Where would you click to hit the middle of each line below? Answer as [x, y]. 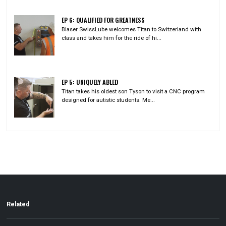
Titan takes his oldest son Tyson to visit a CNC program [133, 92]
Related [18, 204]
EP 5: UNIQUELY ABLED [90, 82]
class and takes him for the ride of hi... [112, 38]
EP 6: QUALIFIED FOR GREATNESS [103, 20]
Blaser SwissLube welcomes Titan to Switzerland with [132, 30]
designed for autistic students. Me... [108, 100]
